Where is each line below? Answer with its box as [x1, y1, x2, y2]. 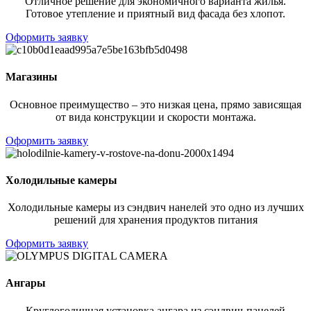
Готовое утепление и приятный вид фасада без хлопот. [26, 8, 285, 20]
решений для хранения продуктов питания [53, 214, 258, 226]
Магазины [6, 71, 58, 83]
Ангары [6, 277, 46, 289]
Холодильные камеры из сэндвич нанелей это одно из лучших [7, 201, 304, 214]
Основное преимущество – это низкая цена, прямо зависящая [10, 98, 301, 110]
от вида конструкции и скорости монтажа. [55, 110, 256, 123]
